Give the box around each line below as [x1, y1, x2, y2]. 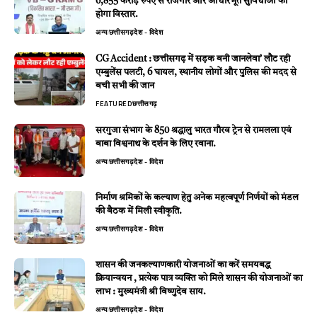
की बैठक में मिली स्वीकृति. [96, 206, 182, 216]
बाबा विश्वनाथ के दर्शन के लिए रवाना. [96, 139, 216, 149]
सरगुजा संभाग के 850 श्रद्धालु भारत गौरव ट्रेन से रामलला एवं [96, 125, 292, 135]
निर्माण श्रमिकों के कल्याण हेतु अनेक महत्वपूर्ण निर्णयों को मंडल [96, 192, 299, 202]
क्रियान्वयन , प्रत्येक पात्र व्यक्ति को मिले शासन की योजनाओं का [96, 273, 302, 283]
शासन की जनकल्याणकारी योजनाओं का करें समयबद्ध [96, 260, 270, 270]
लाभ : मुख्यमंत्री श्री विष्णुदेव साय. [96, 287, 206, 296]
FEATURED [96, 98, 132, 109]
